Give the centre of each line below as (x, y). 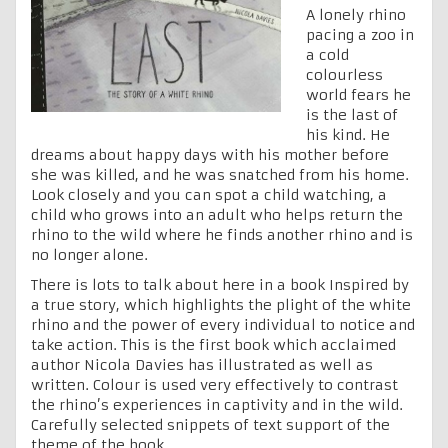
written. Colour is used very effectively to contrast (214, 384)
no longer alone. (89, 254)
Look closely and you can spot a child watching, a (209, 194)
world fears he (358, 94)
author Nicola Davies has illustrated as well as (202, 364)
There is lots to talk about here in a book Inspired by (220, 284)
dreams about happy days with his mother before (210, 154)
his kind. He (348, 134)
